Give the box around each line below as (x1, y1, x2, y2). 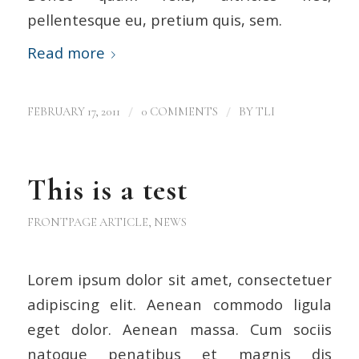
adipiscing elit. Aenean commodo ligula (26, 294, 333, 315)
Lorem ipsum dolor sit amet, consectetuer (26, 269, 333, 290)
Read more (26, 42, 105, 63)
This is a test (26, 171, 188, 208)
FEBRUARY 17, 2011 (26, 103, 120, 119)
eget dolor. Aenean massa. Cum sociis (26, 319, 333, 340)
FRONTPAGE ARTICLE (26, 214, 148, 229)
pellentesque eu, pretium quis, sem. (26, 9, 282, 30)
